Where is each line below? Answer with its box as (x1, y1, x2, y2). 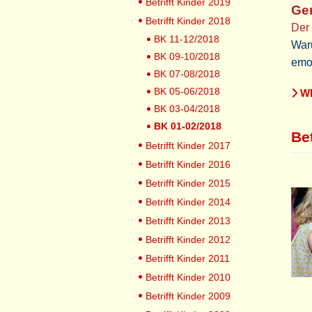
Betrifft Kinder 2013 (146, 215, 231, 226)
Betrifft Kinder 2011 (146, 253, 230, 264)
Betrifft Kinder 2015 (146, 178, 231, 189)
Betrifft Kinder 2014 (146, 196, 231, 208)
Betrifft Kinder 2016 (146, 159, 231, 170)
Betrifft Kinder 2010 (146, 272, 231, 283)
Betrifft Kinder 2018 (146, 15, 231, 26)
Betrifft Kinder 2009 (146, 290, 231, 302)
